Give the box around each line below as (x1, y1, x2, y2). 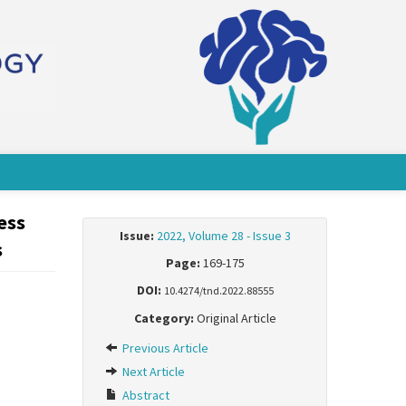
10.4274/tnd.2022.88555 (163, 284, 274, 297)
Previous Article (120, 340, 208, 356)
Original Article (193, 310, 276, 326)
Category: (133, 310, 194, 326)
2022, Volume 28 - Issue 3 (156, 227, 291, 244)
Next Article (120, 363, 185, 380)
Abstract (120, 387, 169, 403)
